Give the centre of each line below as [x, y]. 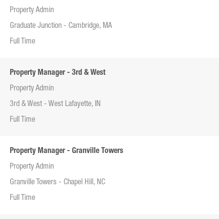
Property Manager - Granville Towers [66, 152]
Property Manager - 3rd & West [58, 74]
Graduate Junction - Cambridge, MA [61, 27]
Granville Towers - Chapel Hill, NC [57, 183]
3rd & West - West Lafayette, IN [55, 105]
